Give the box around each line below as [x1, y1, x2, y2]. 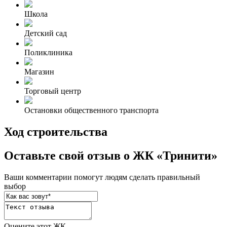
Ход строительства [4, 125, 107, 139]
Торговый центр [24, 87, 81, 96]
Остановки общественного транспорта [24, 106, 159, 115]
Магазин [24, 67, 54, 77]
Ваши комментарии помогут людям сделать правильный [4, 173, 200, 181]
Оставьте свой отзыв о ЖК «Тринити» [4, 149, 217, 163]
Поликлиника [24, 48, 72, 57]
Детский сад [24, 29, 67, 38]
